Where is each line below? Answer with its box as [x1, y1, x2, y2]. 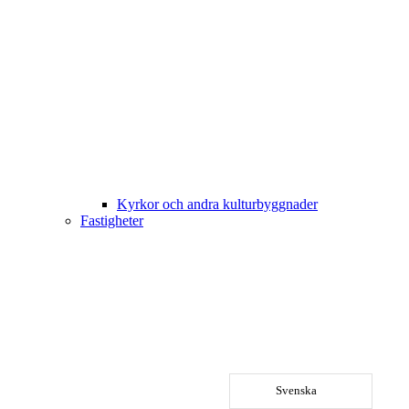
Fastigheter [80, 213, 143, 229]
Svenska [276, 383, 317, 397]
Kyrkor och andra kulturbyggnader [117, 196, 318, 213]
